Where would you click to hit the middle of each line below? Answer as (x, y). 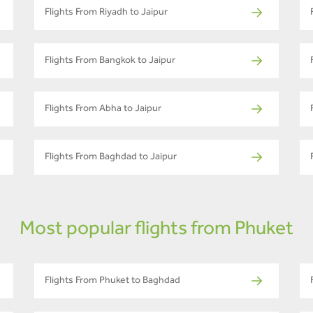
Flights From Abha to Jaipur (103, 110)
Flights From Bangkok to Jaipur (110, 62)
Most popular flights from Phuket (156, 231)
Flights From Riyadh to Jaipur (106, 14)
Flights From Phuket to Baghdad (112, 282)
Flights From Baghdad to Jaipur (111, 158)
